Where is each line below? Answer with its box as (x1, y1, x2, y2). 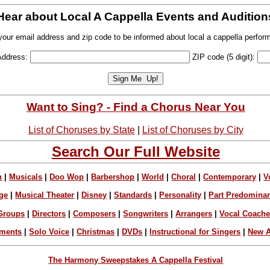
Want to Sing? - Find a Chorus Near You (26, 100, 245, 113)
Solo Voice (29, 227, 70, 236)
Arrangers (175, 209, 213, 218)
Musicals (9, 172, 43, 181)
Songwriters (123, 209, 169, 218)
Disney (81, 190, 107, 200)
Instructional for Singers (149, 227, 241, 236)
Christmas (77, 227, 115, 236)
